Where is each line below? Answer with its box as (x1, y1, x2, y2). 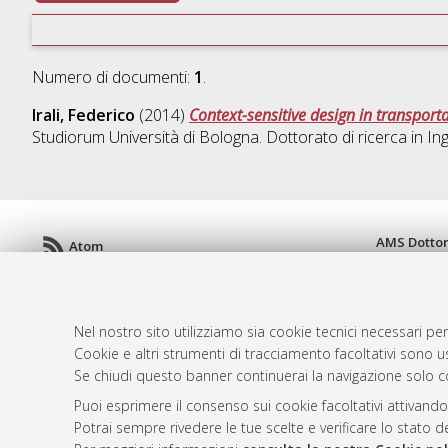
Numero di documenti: (31, 66, 194, 89)
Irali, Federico (31, 104, 135, 127)
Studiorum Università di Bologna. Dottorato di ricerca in (31, 126, 427, 149)
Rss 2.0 (69, 306, 111, 325)
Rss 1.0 (69, 271, 111, 290)
